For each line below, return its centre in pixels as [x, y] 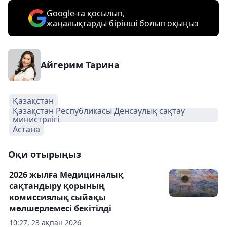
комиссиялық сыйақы [58, 197]
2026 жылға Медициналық [66, 175]
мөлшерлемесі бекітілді [60, 208]
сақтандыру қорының [57, 186]
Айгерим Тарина [80, 65]
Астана [26, 129]
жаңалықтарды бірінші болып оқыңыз [123, 23]
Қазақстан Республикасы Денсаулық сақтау [99, 111]
